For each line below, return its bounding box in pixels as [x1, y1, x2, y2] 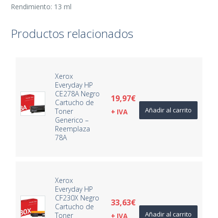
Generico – [55, 115, 89, 125]
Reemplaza [55, 124, 91, 133]
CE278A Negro [55, 89, 100, 98]
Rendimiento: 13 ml [11, 1, 72, 11]
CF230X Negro [55, 193, 100, 202]
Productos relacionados [11, 25, 134, 41]
